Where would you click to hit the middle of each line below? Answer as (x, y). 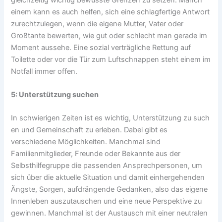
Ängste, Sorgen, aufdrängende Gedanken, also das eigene (110, 190)
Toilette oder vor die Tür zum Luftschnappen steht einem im (111, 59)
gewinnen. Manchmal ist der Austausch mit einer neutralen (110, 213)
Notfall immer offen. (44, 71)
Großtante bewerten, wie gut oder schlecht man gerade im (109, 35)
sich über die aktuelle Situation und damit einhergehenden (108, 178)
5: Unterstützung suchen (55, 94)
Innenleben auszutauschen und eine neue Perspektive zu (107, 201)
